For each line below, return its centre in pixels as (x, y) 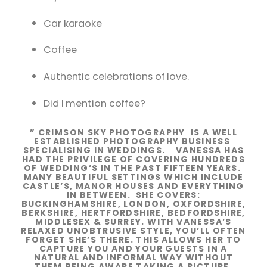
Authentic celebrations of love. (116, 77)
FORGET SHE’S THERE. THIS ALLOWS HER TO (133, 240)
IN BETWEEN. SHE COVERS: (133, 195)
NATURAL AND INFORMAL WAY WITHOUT (133, 258)
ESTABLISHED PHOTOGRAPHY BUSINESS (133, 142)
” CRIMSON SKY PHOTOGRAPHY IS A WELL (133, 133)
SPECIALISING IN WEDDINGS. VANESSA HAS (133, 150)
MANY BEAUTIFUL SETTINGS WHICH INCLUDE (133, 177)
